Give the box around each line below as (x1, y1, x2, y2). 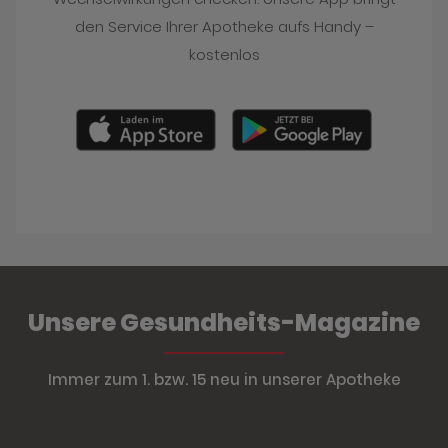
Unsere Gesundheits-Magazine (28, 305, 420, 339)
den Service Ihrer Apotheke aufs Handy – (74, 15, 374, 37)
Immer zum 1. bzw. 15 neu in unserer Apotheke (47, 368, 401, 390)
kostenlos (188, 43, 260, 65)
